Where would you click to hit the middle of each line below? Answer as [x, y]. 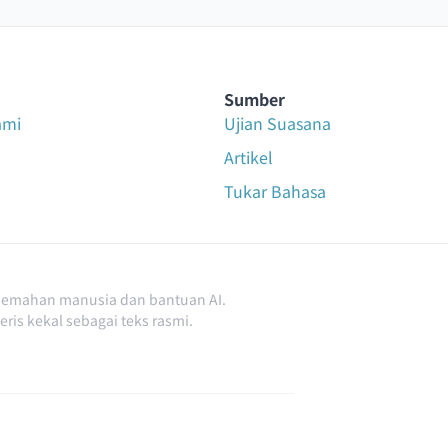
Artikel [248, 156]
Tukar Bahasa [275, 190]
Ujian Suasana [277, 122]
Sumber [254, 98]
